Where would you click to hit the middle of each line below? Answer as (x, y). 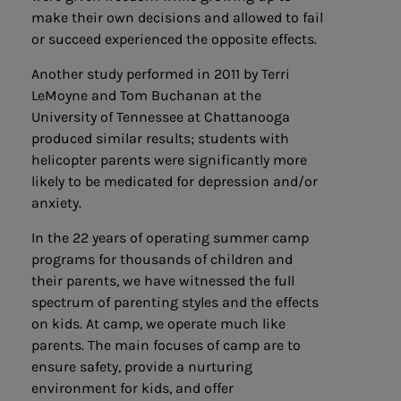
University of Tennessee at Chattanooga (161, 116)
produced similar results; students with (160, 138)
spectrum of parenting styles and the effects (175, 302)
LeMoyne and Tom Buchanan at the (146, 95)
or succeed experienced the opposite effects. (174, 38)
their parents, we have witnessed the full (163, 280)
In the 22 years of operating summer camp (170, 237)
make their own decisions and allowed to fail (177, 17)
